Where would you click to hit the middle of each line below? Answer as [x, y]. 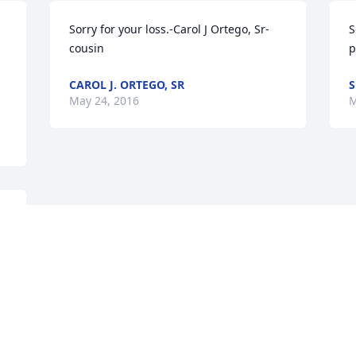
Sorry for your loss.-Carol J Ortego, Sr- [170, 29]
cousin [87, 48]
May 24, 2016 [104, 101]
